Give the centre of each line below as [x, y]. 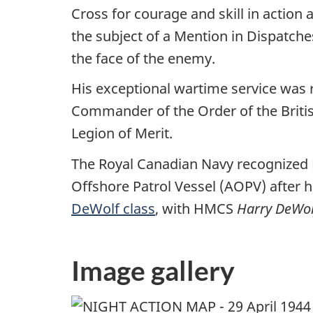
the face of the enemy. [143, 58]
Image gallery [153, 270]
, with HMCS [196, 208]
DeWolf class [113, 208]
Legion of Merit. [122, 133]
